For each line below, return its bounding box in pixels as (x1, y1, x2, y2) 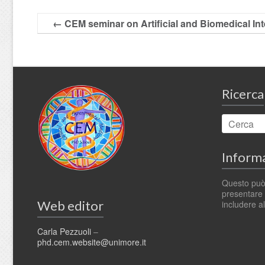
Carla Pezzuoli (37, 225, 91, 238)
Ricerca (222, 86, 264, 102)
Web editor (37, 198, 104, 214)
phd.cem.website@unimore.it (37, 236, 146, 248)
